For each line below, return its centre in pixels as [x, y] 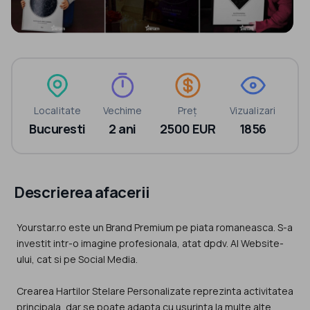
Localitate [57, 111]
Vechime [122, 111]
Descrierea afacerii [82, 193]
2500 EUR [188, 129]
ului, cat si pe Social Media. [77, 259]
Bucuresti [57, 129]
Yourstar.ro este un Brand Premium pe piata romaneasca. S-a [155, 228]
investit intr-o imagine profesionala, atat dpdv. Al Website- [150, 244]
